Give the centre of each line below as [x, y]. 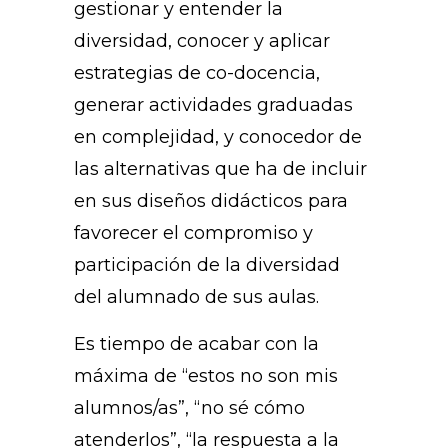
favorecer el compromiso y [193, 233]
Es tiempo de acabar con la [196, 344]
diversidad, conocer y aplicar [202, 41]
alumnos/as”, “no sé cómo [189, 408]
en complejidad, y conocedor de [218, 137]
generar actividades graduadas [213, 105]
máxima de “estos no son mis [206, 376]
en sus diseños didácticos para [211, 201]
